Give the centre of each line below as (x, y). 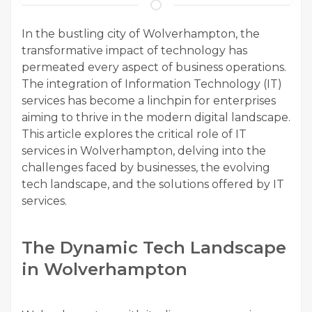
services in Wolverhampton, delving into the (144, 151)
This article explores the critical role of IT (134, 134)
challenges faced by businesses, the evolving (146, 168)
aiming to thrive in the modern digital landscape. (156, 118)
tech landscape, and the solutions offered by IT (153, 185)
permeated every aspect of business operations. (154, 68)
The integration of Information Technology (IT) (152, 84)
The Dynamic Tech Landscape (154, 248)
